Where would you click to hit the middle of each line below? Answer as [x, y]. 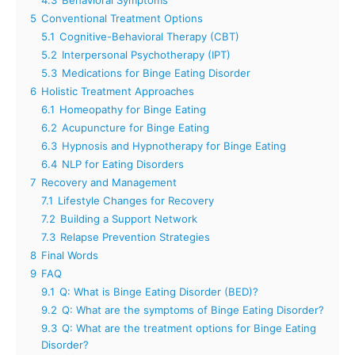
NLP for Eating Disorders [123, 164]
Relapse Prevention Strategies [135, 237]
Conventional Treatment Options [122, 18]
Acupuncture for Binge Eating [136, 127]
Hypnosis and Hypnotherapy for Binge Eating [174, 145]
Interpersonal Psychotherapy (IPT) [146, 54]
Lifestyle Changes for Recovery [136, 200]
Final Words [70, 255]
